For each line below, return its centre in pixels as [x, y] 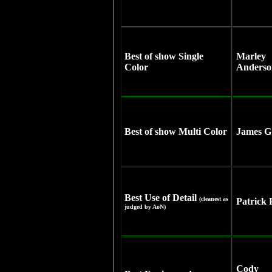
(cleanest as [214, 199]
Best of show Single [164, 56]
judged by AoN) [145, 207]
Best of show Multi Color [176, 131]
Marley [251, 56]
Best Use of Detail [162, 198]
